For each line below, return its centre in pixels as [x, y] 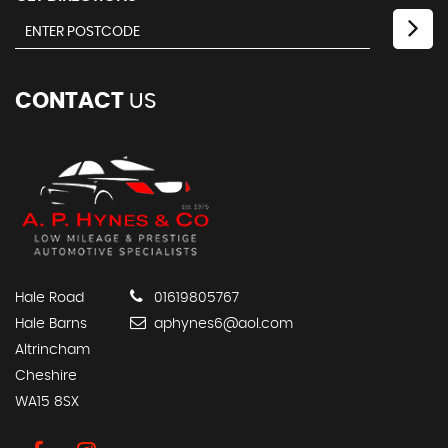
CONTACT [69, 101]
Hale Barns [51, 323]
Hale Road [49, 297]
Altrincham [52, 349]
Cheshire [46, 375]
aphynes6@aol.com [221, 323]
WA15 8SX [47, 401]
